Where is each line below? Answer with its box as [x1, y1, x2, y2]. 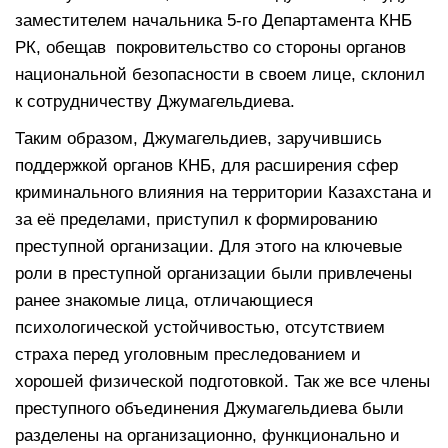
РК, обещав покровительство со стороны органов [15, 37, 406, 57]
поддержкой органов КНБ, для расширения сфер [15, 155, 398, 175]
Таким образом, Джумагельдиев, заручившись [15, 128, 382, 148]
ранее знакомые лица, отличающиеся [15, 290, 313, 310]
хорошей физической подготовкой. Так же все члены [15, 371, 430, 391]
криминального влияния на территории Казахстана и [15, 182, 432, 202]
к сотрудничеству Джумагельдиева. [15, 91, 295, 111]
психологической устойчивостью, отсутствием [15, 317, 385, 337]
